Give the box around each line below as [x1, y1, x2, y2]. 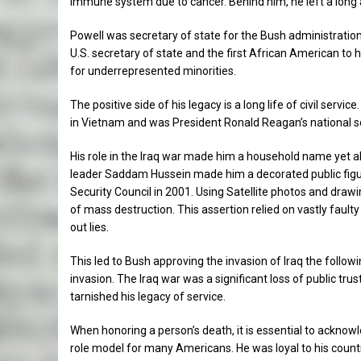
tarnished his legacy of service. [70, 290, 228, 303]
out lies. [70, 221, 109, 234]
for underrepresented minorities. [70, 64, 239, 77]
